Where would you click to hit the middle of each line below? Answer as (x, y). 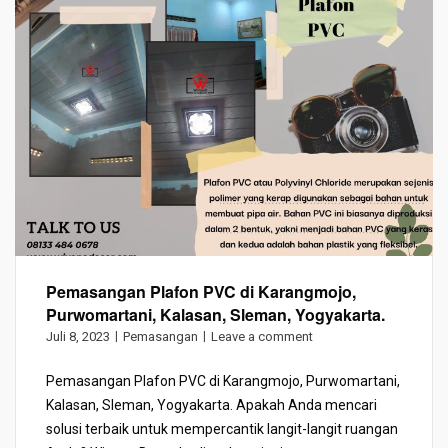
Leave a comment (262, 336)
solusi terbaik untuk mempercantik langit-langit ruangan (222, 429)
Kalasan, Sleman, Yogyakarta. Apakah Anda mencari (211, 405)
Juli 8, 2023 (78, 336)
